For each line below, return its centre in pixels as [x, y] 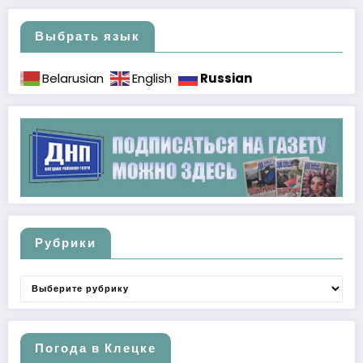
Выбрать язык [88, 36]
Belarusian [73, 78]
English [152, 78]
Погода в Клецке [96, 348]
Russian [226, 78]
